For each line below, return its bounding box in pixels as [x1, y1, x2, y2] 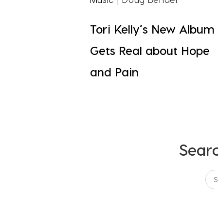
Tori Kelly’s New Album [90, 22, 215, 36]
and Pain [90, 65, 139, 79]
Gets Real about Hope [90, 43, 210, 58]
